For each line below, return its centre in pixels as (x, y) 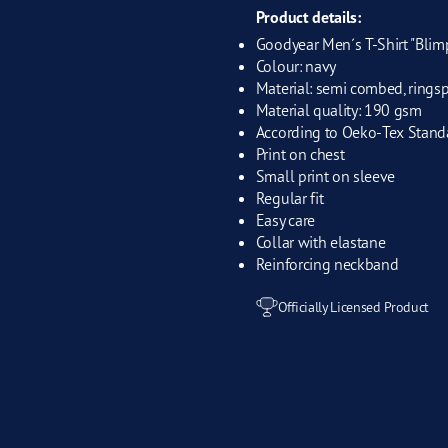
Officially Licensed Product (353, 307)
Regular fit (289, 197)
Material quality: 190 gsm (338, 109)
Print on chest (300, 153)
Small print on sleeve (325, 175)
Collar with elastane (320, 241)
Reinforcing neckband (327, 263)
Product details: (308, 16)
